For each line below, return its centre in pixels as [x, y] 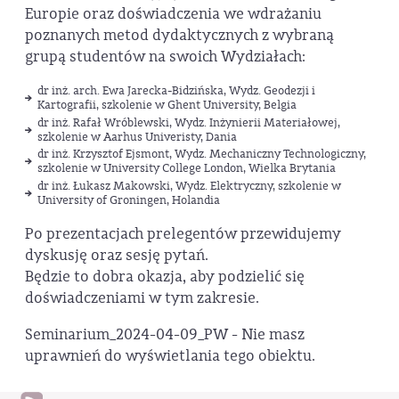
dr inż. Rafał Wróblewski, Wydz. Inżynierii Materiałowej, [189, 122]
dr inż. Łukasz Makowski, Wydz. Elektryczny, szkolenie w [189, 186]
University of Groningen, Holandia [129, 200]
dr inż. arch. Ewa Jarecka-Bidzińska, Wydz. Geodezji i [176, 90]
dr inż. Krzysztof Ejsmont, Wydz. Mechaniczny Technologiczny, [202, 154]
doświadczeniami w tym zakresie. [142, 297]
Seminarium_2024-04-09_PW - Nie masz [165, 335]
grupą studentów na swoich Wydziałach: [165, 57]
